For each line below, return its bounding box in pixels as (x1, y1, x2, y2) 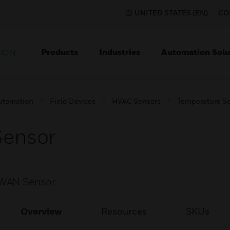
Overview (21, 206, 62, 217)
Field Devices (50, 97, 95, 105)
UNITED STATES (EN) (135, 8, 208, 17)
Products (41, 47, 78, 57)
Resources (101, 206, 147, 217)
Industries (99, 47, 140, 57)
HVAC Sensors (112, 97, 161, 105)
